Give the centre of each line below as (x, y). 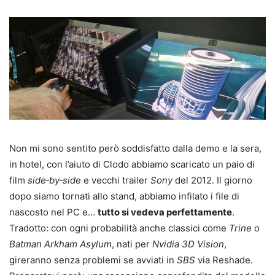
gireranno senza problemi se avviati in (93, 260)
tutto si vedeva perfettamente (165, 212)
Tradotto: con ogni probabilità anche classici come (119, 228)
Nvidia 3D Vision (188, 244)
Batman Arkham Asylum (60, 244)
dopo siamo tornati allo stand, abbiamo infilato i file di (124, 196)
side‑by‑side (54, 180)
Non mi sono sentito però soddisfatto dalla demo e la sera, (135, 149)
